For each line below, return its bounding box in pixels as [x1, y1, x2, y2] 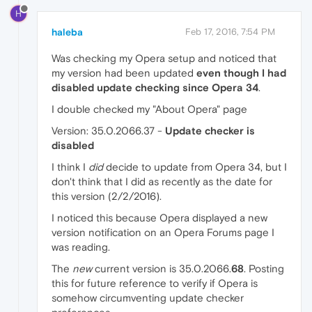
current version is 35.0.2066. [92, 262, 231, 274]
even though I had [196, 66, 286, 79]
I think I [52, 160, 88, 173]
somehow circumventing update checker [52, 291, 244, 304]
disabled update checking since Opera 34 [52, 81, 258, 93]
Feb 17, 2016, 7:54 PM [185, 26, 275, 37]
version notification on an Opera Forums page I [52, 226, 274, 238]
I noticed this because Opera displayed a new [52, 211, 267, 224]
